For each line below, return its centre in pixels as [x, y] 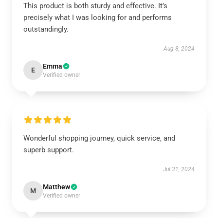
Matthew [56, 187]
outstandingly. [46, 29]
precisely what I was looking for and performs [98, 18]
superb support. [49, 150]
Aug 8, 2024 [179, 49]
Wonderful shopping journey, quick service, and [99, 138]
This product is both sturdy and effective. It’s [95, 6]
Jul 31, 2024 [179, 169]
